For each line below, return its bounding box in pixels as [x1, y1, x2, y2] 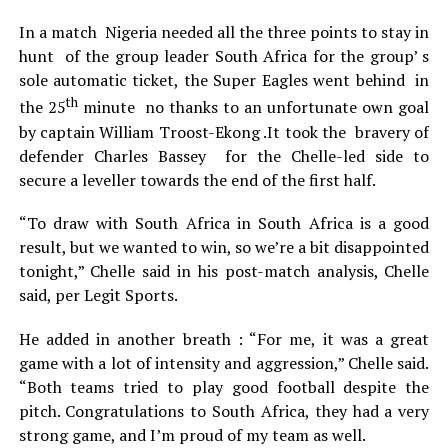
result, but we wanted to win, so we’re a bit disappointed [18, 236, 430, 259]
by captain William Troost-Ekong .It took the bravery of [18, 120, 430, 143]
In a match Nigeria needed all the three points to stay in [18, 21, 430, 43]
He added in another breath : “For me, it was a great [18, 328, 430, 351]
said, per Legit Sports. [18, 284, 178, 307]
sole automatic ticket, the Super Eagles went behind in [18, 69, 430, 91]
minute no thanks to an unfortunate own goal [77, 96, 430, 119]
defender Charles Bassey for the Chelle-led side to [18, 144, 430, 167]
